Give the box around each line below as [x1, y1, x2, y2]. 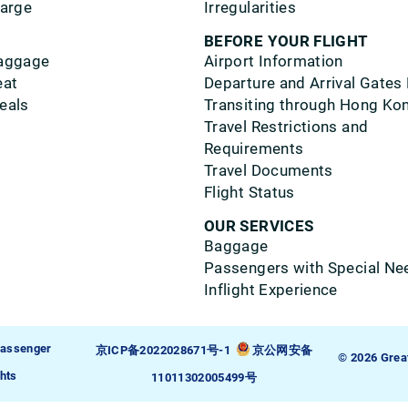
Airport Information [204, 52, 343, 70]
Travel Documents [204, 161, 333, 179]
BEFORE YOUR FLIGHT [204, 32, 369, 50]
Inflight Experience [204, 280, 338, 299]
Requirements [204, 139, 304, 158]
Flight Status [204, 183, 295, 201]
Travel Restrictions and [204, 117, 369, 136]
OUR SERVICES [204, 217, 314, 235]
